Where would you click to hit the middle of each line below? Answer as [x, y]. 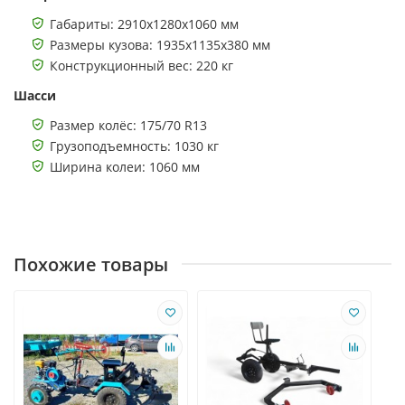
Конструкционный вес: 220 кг [141, 65]
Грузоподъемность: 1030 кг [134, 146]
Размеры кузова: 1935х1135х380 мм [160, 44]
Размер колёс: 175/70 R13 [128, 125]
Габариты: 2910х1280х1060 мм [144, 24]
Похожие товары [91, 264]
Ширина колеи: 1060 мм [125, 166]
